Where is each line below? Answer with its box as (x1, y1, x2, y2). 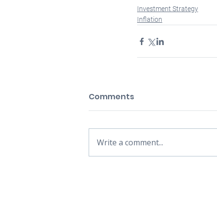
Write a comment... (97, 137, 163, 148)
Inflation (137, 15, 162, 24)
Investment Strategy (137, 5, 198, 13)
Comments (89, 91, 134, 103)
